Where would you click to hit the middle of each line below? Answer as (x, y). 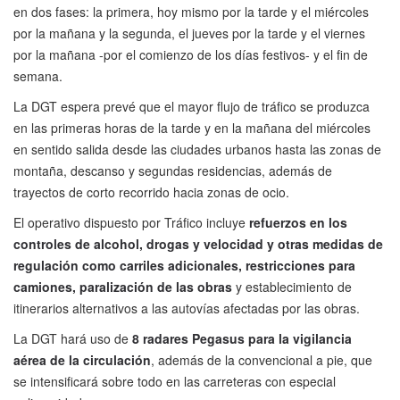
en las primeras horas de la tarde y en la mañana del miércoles (192, 128)
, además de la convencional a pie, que (262, 360)
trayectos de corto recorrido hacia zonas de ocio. (151, 192)
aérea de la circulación (82, 360)
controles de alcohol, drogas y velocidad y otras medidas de (198, 244)
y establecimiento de (292, 287)
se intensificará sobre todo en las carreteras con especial (175, 382)
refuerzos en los (298, 223)
